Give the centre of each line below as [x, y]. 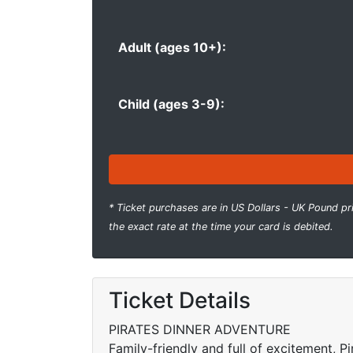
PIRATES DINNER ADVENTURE [200, 329]
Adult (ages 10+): [172, 47]
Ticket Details [180, 300]
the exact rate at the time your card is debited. [221, 227]
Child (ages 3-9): [171, 104]
